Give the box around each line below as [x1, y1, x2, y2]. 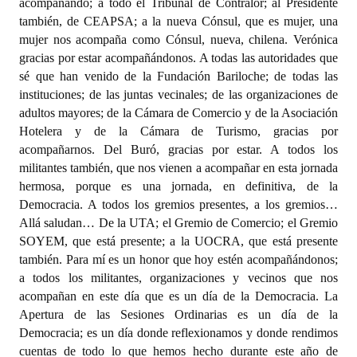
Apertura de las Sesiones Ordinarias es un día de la [19, 308, 338, 321]
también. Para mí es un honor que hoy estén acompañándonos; [19, 253, 338, 266]
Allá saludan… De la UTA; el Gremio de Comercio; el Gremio [19, 216, 338, 229]
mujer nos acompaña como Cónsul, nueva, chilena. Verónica [19, 33, 338, 46]
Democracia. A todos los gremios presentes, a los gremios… [19, 198, 338, 211]
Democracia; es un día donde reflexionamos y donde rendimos [19, 326, 338, 339]
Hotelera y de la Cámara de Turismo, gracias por [19, 124, 338, 138]
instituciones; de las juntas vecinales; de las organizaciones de [19, 88, 338, 101]
